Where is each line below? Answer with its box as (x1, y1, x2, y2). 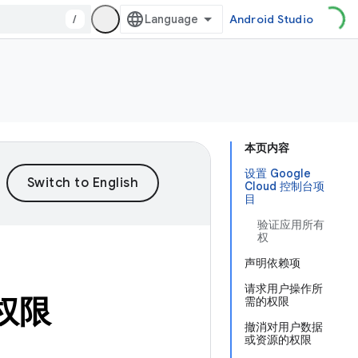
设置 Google (245, 166, 311, 181)
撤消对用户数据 (245, 320, 323, 334)
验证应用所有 (257, 217, 324, 232)
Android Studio (229, 12, 313, 26)
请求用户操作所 (245, 281, 323, 296)
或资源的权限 (245, 332, 312, 347)
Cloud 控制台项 (245, 179, 324, 193)
